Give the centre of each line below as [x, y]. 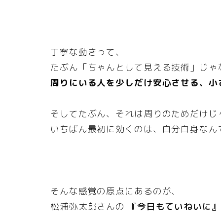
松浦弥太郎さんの [89, 207]
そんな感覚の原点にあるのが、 [116, 191]
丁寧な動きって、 [88, 52]
